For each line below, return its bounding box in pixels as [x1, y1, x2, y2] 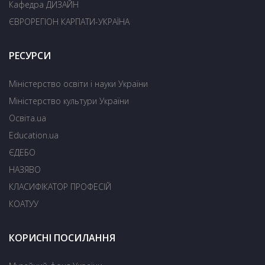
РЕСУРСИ [9, 49, 51, 62]
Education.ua [9, 129, 59, 141]
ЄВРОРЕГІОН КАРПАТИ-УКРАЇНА [9, 15, 130, 27]
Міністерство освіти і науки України [9, 77, 148, 89]
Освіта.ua [9, 112, 46, 124]
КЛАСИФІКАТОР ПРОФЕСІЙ [9, 180, 111, 192]
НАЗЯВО [9, 163, 41, 175]
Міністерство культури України [9, 95, 129, 106]
